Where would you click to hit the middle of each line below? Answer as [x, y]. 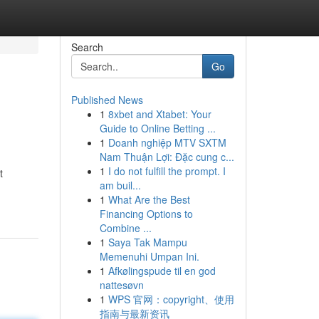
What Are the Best [149, 199]
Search [87, 47]
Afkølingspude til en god [162, 271]
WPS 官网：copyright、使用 [171, 299]
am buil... [120, 185]
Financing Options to [146, 214]
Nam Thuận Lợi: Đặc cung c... [167, 157]
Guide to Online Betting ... [157, 128]
